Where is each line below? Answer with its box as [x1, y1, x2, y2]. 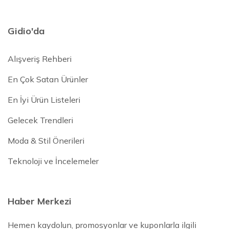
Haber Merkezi [8, 195, 72, 208]
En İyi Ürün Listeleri [8, 95, 80, 105]
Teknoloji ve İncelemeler [8, 156, 99, 167]
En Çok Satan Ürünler [8, 74, 88, 85]
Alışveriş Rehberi [8, 54, 72, 64]
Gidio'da [8, 25, 44, 37]
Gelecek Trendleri [8, 115, 73, 126]
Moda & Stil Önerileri [8, 135, 84, 146]
